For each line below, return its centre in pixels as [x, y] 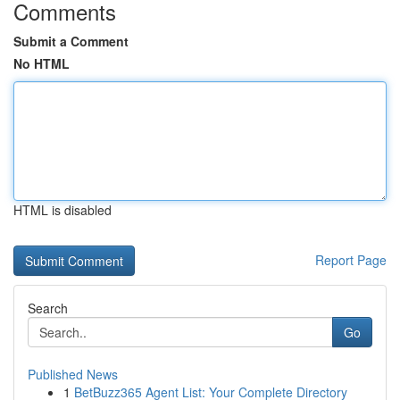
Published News [73, 374]
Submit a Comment [71, 41]
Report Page [351, 260]
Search [48, 308]
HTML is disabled [62, 210]
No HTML [42, 63]
